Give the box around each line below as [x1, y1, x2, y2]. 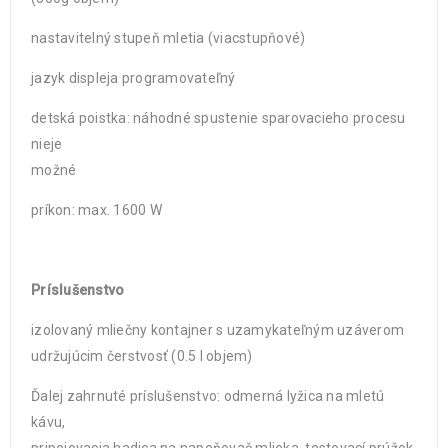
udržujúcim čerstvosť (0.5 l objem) [31, 348, 253, 364]
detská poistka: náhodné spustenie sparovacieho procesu [31, 110, 406, 126]
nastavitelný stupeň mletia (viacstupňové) [31, 30, 306, 46]
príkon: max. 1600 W [31, 202, 162, 218]
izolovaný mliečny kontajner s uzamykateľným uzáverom [31, 322, 404, 338]
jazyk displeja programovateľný [31, 70, 236, 86]
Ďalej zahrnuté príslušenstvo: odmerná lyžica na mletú [31, 388, 385, 404]
